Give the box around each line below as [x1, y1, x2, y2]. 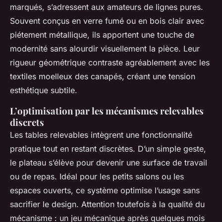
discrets [10, 116, 44, 129]
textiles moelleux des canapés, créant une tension [10, 71, 195, 82]
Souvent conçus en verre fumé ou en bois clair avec [10, 16, 204, 26]
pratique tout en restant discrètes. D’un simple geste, [10, 144, 206, 154]
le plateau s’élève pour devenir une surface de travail [10, 158, 207, 168]
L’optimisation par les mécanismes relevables [10, 105, 204, 117]
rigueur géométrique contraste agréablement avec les [10, 57, 210, 68]
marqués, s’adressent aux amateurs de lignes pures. [10, 2, 203, 12]
